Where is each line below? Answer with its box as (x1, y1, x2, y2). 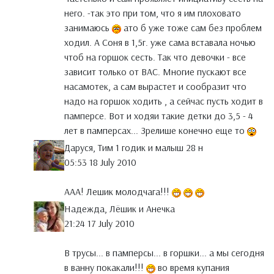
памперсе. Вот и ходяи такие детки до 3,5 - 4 (64, 109, 253, 122)
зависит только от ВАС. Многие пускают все (64, 65, 246, 78)
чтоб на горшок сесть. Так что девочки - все (64, 51, 246, 64)
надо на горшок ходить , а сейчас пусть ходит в (64, 95, 263, 108)
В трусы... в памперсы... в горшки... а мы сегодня (64, 246, 264, 259)
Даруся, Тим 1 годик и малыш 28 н (64, 141, 203, 154)
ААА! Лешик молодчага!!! (64, 185, 172, 198)
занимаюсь (64, 21, 112, 34)
